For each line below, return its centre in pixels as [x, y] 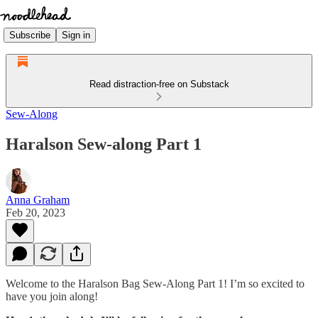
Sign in [76, 35]
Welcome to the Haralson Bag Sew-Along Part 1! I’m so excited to [155, 283]
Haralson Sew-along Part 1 [104, 144]
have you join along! [53, 296]
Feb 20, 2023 [35, 212]
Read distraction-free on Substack [159, 84]
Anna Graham [38, 199]
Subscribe [30, 35]
